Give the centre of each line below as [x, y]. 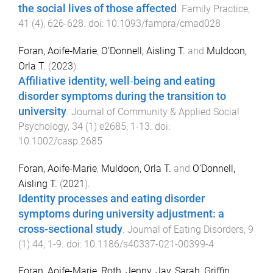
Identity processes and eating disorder [112, 198]
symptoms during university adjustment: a [121, 214]
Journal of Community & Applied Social [155, 112]
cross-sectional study [70, 229]
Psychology [43, 126]
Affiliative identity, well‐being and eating [117, 81]
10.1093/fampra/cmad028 [163, 24]
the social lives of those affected [97, 9]
